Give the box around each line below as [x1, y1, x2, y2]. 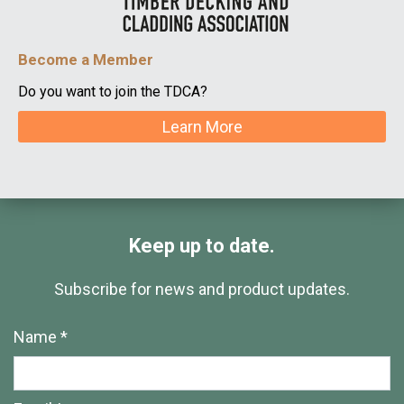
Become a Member [18, 50, 153, 69]
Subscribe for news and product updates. [54, 280, 350, 299]
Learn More [161, 116, 243, 136]
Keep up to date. [129, 234, 275, 258]
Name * [14, 327, 68, 347]
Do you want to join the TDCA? [18, 83, 207, 101]
